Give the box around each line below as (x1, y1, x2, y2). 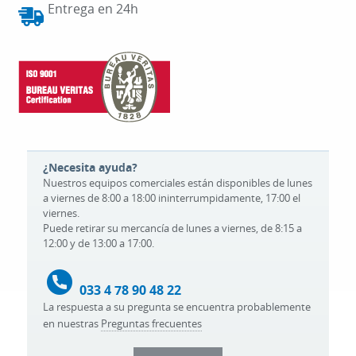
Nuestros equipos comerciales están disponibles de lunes (43, 176, 312, 190)
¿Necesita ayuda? (43, 160, 137, 175)
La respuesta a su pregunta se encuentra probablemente (43, 300, 311, 314)
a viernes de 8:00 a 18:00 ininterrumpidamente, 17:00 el (43, 191, 300, 205)
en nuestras (43, 316, 101, 331)
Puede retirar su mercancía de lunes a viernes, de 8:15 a (43, 221, 302, 235)
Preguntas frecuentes (101, 316, 202, 331)
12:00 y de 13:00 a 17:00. (43, 236, 154, 250)
